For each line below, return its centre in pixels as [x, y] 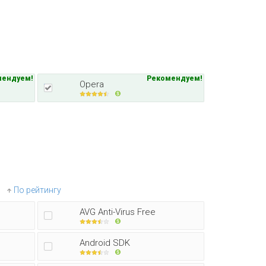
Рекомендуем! [175, 78]
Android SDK [105, 243]
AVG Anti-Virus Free [118, 212]
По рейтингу [37, 190]
